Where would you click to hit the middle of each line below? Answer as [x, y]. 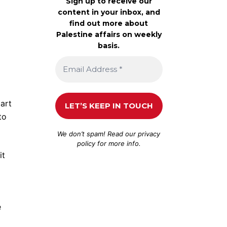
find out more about [109, 23]
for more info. [118, 143]
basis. [109, 45]
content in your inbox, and [109, 12]
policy [86, 143]
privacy [149, 134]
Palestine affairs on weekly [109, 34]
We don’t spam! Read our [98, 134]
